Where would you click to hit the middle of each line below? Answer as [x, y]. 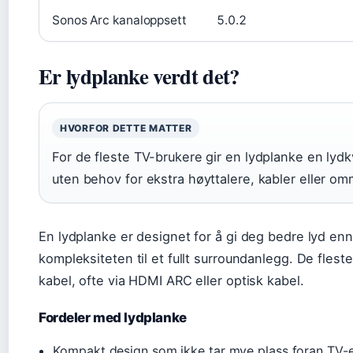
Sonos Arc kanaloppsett [119, 20]
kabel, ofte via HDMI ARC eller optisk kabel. [171, 280]
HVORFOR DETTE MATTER [126, 128]
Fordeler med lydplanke [113, 317]
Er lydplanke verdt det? [139, 76]
